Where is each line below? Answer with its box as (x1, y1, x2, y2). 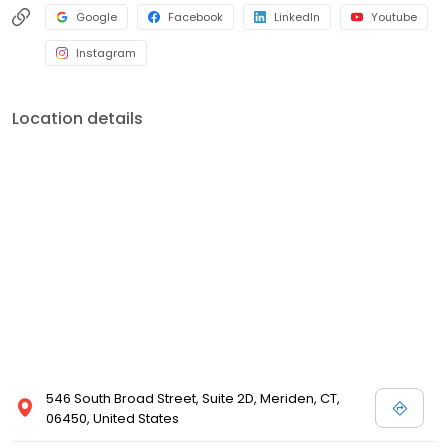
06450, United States (46, 409, 179, 428)
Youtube (371, 9, 417, 25)
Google (76, 9, 117, 25)
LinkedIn (274, 9, 320, 25)
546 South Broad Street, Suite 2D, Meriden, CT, (46, 389, 340, 408)
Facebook (168, 9, 223, 25)
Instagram (76, 45, 136, 61)
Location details (12, 107, 143, 130)
